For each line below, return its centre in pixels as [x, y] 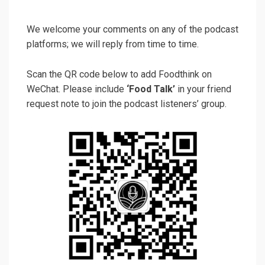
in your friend [203, 89]
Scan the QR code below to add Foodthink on [119, 74]
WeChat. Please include [77, 89]
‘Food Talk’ [151, 89]
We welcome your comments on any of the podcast [132, 29]
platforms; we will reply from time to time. [113, 44]
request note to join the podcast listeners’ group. [127, 104]
